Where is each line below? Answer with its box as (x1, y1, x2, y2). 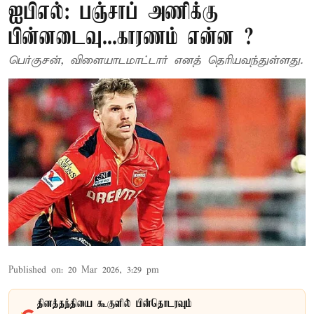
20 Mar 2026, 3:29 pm (68, 264, 159, 276)
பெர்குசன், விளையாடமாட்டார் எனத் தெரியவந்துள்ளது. (8, 53, 303, 68)
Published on (8, 264, 61, 276)
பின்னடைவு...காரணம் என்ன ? (8, 26, 254, 50)
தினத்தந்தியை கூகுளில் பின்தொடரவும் (37, 297, 192, 310)
